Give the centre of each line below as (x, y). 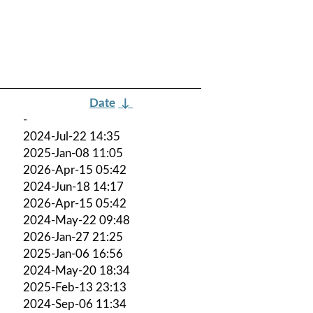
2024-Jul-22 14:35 (72, 136)
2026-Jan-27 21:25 (73, 237)
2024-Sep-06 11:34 (75, 304)
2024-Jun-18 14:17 (73, 187)
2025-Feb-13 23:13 (75, 287)
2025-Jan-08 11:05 (73, 153)
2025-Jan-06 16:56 (73, 254)
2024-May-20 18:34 (77, 270)
